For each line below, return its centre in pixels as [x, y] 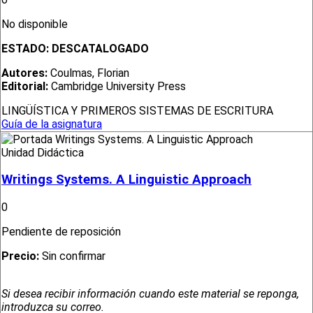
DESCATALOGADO [100, 49]
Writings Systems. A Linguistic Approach [126, 180]
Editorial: [25, 87]
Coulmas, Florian [88, 73]
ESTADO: [27, 49]
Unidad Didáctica [43, 152]
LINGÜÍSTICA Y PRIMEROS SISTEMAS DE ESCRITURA [137, 111]
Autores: [24, 73]
